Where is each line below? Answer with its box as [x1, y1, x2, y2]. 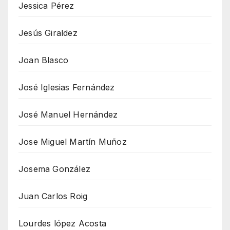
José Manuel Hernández [18, 109, 118, 120]
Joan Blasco [18, 55, 69, 66]
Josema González [18, 164, 90, 175]
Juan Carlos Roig [18, 191, 88, 202]
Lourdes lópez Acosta [18, 218, 106, 229]
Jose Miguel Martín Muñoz [18, 137, 127, 147]
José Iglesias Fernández [18, 82, 115, 93]
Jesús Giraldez [18, 28, 78, 39]
